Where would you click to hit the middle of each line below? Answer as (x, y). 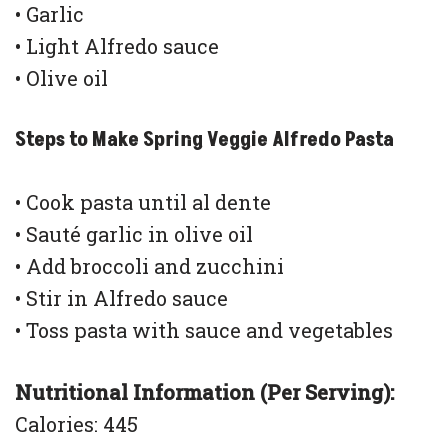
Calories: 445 (76, 424)
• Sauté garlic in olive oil (134, 234)
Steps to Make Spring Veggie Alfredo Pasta (204, 140)
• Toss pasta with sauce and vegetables (204, 330)
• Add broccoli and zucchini (149, 266)
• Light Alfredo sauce (117, 46)
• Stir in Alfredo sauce (121, 298)
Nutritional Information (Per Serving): (204, 392)
